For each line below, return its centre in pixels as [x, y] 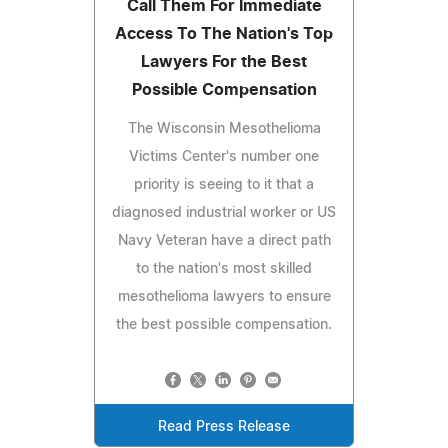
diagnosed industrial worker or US [224, 212]
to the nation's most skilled [224, 268]
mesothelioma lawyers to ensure [224, 296]
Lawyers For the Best [224, 61]
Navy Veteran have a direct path [224, 240]
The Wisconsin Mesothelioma [224, 128]
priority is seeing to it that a [224, 184]
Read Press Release [224, 426]
